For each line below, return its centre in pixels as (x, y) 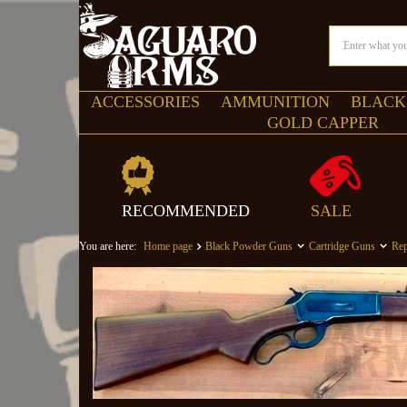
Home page (168, 246)
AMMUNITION (275, 102)
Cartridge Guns (342, 246)
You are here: (109, 246)
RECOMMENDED (185, 211)
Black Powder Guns (249, 246)
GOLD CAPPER (323, 123)
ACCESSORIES (145, 102)
